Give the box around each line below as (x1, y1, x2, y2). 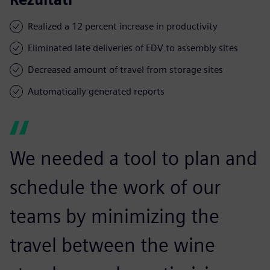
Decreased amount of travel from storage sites (28, 63, 223, 75)
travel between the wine (10, 233, 215, 257)
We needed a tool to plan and (10, 146, 257, 170)
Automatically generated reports (28, 85, 165, 97)
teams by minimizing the (10, 204, 219, 228)
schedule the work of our (10, 175, 221, 199)
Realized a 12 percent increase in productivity (28, 20, 218, 32)
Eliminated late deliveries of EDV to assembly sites (28, 42, 238, 54)
